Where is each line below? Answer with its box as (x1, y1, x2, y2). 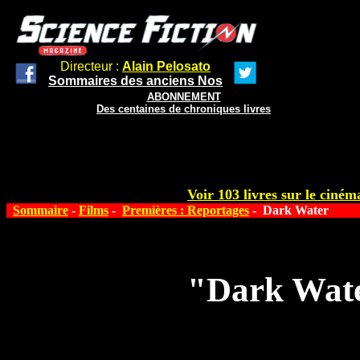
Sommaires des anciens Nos (48, 74, 223, 88)
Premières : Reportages (122, 203, 249, 217)
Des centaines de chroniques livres (96, 103, 271, 115)
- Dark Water (249, 203, 329, 217)
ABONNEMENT (146, 91, 221, 103)
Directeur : (60, 59, 122, 73)
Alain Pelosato (122, 59, 211, 73)
